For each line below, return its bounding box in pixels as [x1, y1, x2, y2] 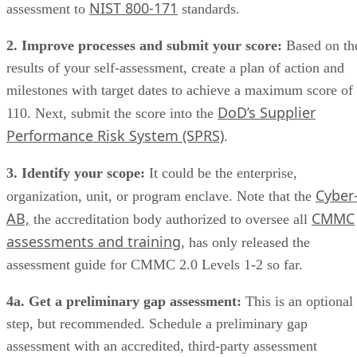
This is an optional [241, 292, 353, 309]
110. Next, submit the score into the [6, 104, 218, 121]
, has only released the [181, 233, 310, 250]
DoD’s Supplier [218, 102, 316, 122]
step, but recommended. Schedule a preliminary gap [6, 315, 308, 331]
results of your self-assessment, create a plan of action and [6, 59, 344, 76]
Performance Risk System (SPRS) [6, 125, 224, 145]
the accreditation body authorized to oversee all [29, 210, 312, 227]
